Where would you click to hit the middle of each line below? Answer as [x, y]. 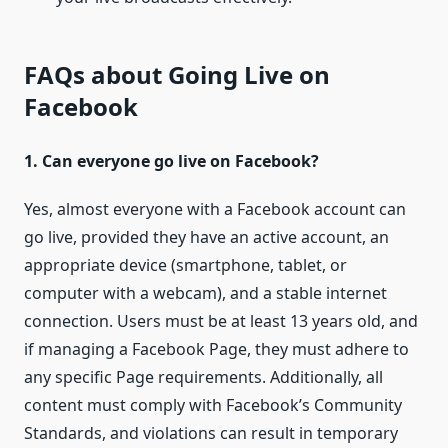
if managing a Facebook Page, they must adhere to [216, 348]
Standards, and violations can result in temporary [211, 432]
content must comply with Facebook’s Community [213, 404]
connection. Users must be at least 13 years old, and [221, 320]
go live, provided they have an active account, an [206, 236]
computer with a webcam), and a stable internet [205, 292]
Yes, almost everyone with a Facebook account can [215, 208]
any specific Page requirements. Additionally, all [203, 376]
